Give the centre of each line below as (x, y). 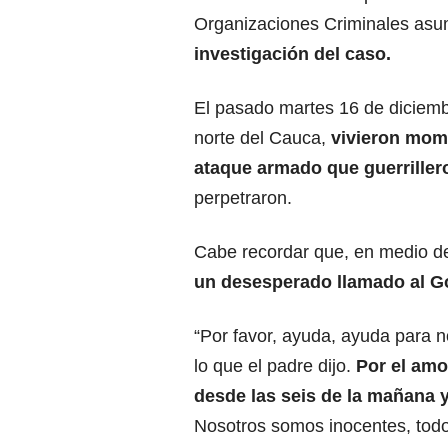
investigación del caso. (292, 54)
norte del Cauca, (260, 138)
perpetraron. (243, 198)
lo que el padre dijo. (275, 366)
